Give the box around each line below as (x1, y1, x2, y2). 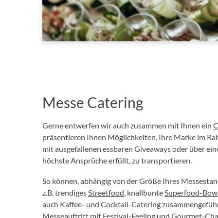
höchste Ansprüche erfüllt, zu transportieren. (42, 156, 192, 165)
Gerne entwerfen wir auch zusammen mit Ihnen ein (42, 121, 213, 130)
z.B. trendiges (42, 188, 88, 197)
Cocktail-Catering (101, 200, 161, 209)
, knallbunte (124, 188, 164, 197)
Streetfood (88, 188, 124, 197)
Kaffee (60, 200, 82, 209)
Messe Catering (42, 93, 143, 111)
